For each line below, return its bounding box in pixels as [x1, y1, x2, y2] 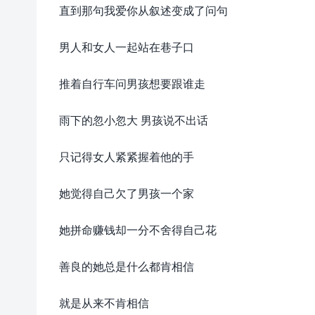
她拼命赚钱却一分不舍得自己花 [59, 221, 217, 238]
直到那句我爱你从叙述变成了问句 [59, 2, 228, 18]
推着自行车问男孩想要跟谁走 [59, 75, 205, 91]
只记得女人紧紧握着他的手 [59, 148, 194, 165]
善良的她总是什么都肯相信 [59, 258, 194, 274]
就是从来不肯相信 [59, 295, 149, 311]
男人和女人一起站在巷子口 [59, 39, 194, 55]
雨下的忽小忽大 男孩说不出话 [59, 112, 208, 128]
